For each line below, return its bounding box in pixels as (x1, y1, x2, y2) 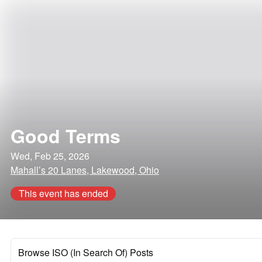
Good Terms (11, 122, 120, 149)
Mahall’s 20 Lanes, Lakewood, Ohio (11, 163, 159, 177)
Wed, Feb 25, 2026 (11, 149, 89, 163)
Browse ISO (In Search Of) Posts (18, 246, 153, 259)
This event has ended (18, 187, 108, 200)
